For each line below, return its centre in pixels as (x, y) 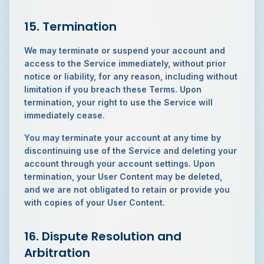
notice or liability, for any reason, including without (131, 76)
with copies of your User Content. (95, 202)
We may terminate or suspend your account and (125, 50)
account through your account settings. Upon (120, 164)
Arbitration (57, 253)
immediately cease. (65, 115)
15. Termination (70, 27)
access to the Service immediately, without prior (125, 63)
